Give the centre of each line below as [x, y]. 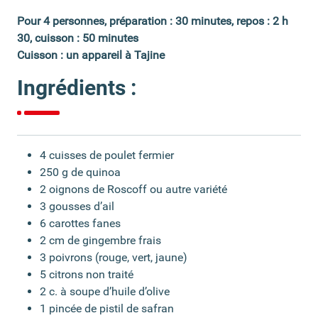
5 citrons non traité [87, 274]
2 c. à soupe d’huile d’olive [105, 291]
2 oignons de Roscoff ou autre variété [133, 189]
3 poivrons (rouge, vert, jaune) [114, 257]
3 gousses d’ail [77, 206]
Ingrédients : [77, 87]
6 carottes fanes [80, 223]
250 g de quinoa [80, 172]
